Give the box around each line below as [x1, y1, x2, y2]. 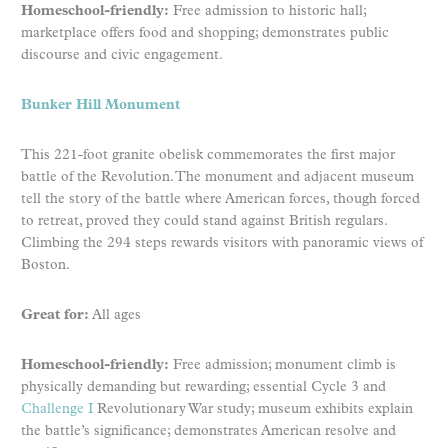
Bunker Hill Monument [21, 97, 180, 113]
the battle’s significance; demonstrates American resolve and [21, 423, 396, 439]
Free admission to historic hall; [169, 3, 366, 19]
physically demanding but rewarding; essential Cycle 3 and [21, 379, 386, 395]
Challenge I [21, 401, 93, 417]
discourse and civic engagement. [21, 47, 223, 63]
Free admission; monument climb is [169, 357, 396, 373]
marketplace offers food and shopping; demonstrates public [21, 25, 389, 41]
